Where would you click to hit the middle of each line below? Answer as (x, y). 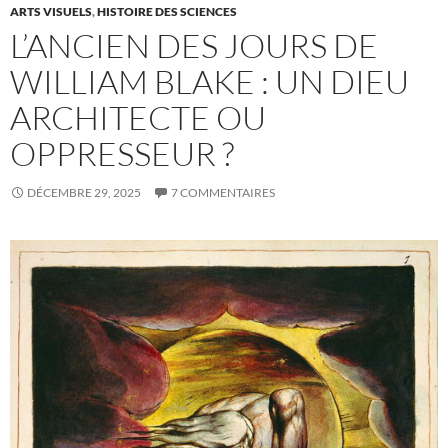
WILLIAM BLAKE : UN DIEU (209, 81)
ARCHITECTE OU (138, 117)
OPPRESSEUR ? (122, 153)
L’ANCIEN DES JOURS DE (194, 45)
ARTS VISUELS (51, 11)
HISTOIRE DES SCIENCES (167, 11)
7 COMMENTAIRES (223, 192)
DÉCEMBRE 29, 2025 (84, 192)
